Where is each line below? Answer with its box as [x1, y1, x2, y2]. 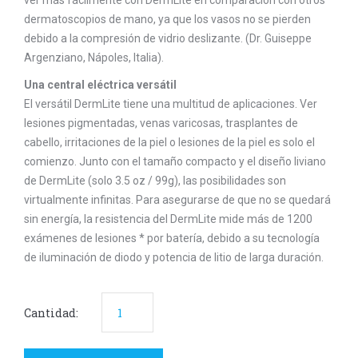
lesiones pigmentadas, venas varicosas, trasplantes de [24, 117, 298, 130]
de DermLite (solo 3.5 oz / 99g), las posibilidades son [24, 174, 286, 188]
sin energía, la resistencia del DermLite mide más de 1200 [24, 213, 312, 226]
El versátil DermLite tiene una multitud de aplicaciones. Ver [24, 97, 317, 111]
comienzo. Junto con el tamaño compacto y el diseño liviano [24, 155, 326, 169]
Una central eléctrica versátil [24, 78, 177, 92]
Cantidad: [24, 304, 78, 320]
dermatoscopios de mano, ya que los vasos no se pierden [24, 13, 311, 26]
